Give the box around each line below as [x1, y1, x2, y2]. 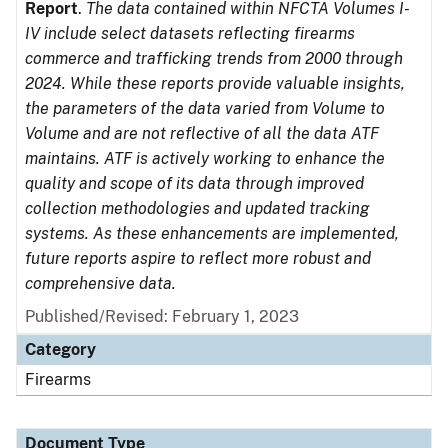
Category [25, 340, 96, 359]
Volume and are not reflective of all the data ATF [25, 124, 379, 143]
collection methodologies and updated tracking [25, 199, 370, 218]
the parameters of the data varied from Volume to [25, 99, 385, 118]
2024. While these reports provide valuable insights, [25, 74, 405, 93]
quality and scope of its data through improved [25, 174, 364, 193]
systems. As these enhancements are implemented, [25, 224, 399, 243]
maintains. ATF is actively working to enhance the [25, 149, 385, 168]
